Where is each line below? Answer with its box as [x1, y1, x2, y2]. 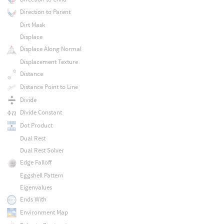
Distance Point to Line [19, 82, 78, 91]
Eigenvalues [19, 182, 52, 191]
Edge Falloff [19, 158, 51, 167]
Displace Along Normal [19, 44, 81, 53]
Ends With [19, 195, 46, 204]
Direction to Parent [19, 7, 70, 16]
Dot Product [19, 121, 52, 130]
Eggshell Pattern [19, 170, 63, 179]
